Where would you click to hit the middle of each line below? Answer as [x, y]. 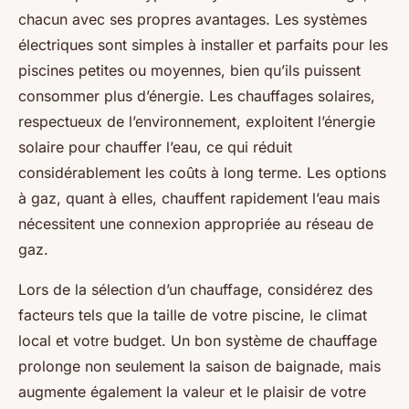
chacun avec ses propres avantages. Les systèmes [193, 19]
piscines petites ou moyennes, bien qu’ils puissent [189, 70]
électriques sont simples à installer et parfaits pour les [203, 44]
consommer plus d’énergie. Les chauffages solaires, [197, 95]
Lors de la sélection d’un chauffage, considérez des [195, 289]
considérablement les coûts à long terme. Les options [202, 172]
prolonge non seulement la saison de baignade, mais [199, 366]
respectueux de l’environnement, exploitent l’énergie [197, 121]
